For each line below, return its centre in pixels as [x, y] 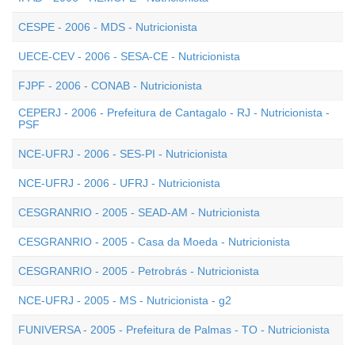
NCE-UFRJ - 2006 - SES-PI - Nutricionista [123, 154]
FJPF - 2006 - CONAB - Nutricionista [110, 86]
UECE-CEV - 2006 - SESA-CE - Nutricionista [129, 56]
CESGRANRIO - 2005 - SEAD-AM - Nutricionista [139, 212]
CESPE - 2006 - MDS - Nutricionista [108, 27]
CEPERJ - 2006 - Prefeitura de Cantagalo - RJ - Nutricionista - [174, 113]
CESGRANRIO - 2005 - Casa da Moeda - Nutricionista [154, 242]
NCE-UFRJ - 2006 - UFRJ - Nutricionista [119, 183]
